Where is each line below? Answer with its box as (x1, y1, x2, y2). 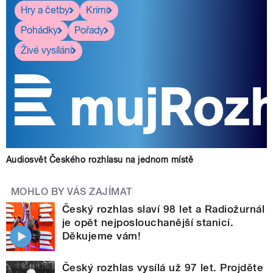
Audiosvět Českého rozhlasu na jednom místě (6, 154, 194, 165)
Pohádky (21, 24, 58, 37)
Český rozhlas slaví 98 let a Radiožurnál (62, 202, 265, 215)
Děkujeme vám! (62, 229, 141, 242)
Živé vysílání (21, 44, 72, 57)
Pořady (74, 24, 104, 37)
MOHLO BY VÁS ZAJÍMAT (11, 185, 133, 197)
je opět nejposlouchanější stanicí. (62, 216, 234, 229)
